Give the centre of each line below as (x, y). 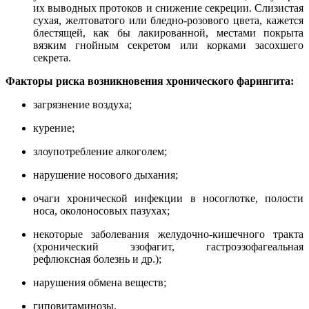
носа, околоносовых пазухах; (101, 211)
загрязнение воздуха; (82, 105)
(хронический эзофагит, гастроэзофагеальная (168, 247)
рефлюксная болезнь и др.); (97, 259)
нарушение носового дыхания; (106, 175)
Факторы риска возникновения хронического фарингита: (150, 81)
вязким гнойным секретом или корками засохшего (168, 46)
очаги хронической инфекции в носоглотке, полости (168, 199)
